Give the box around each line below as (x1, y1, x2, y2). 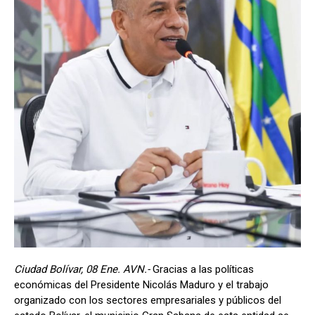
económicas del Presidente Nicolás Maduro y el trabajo (14, 278, 269, 291)
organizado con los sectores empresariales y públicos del (14, 293, 281, 307)
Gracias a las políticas (153, 262, 254, 276)
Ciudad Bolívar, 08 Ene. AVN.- (14, 262, 153, 276)
